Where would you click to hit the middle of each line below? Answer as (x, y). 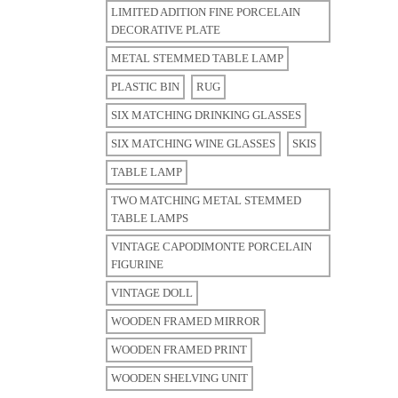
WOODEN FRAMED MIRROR (186, 321)
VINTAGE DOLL (152, 293)
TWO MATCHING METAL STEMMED (206, 200)
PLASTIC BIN (145, 87)
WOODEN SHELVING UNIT (179, 378)
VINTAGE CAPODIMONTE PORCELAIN (211, 247)
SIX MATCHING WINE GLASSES (193, 143)
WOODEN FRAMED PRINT (179, 350)
